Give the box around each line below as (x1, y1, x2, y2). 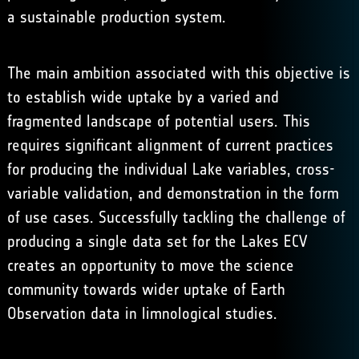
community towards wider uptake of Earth (6, 280, 285, 299)
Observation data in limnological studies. (6, 304, 277, 323)
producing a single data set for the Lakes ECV (6, 232, 308, 251)
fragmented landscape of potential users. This (6, 111, 310, 131)
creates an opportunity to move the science (6, 256, 294, 275)
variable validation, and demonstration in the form (6, 184, 339, 203)
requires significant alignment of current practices (6, 135, 333, 155)
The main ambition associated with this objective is (6, 63, 350, 83)
